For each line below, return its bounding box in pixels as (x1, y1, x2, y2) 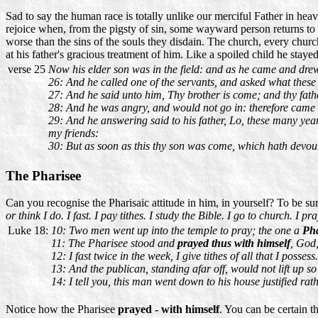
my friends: (48, 126, 99, 139)
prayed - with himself (118, 303, 219, 316)
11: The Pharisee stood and (51, 237, 177, 250)
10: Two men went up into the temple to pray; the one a (51, 224, 302, 237)
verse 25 (8, 62, 45, 75)
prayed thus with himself (177, 237, 290, 250)
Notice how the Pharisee (6, 303, 118, 316)
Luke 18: (8, 224, 48, 237)
